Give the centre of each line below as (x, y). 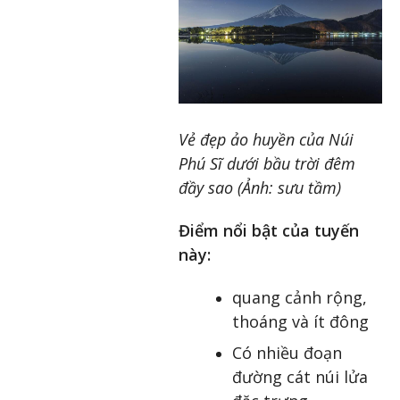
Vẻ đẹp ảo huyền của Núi (266, 140)
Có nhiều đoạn (287, 353)
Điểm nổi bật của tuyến (269, 231)
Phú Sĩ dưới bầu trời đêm (267, 164)
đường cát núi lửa (300, 377)
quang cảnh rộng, (300, 298)
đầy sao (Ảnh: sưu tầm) (260, 188)
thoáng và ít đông (300, 322)
